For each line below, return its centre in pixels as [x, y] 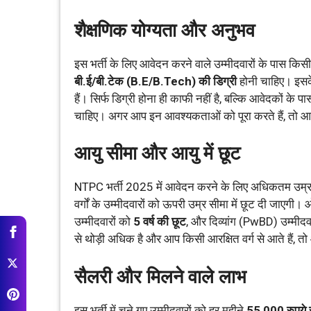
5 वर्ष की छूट [160, 221]
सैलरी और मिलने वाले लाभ [160, 277]
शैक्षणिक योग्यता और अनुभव [165, 30]
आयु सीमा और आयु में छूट [157, 153]
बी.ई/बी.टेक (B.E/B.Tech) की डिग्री [155, 81]
